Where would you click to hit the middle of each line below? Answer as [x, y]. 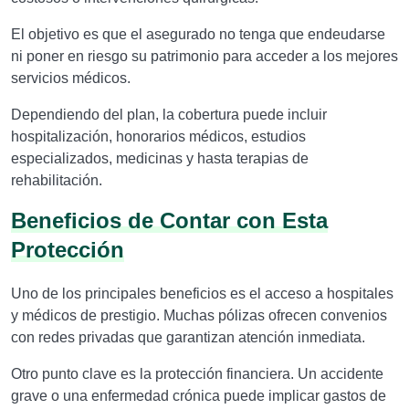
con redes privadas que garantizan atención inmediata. [188, 337]
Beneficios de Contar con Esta [169, 220]
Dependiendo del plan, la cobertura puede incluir [169, 115]
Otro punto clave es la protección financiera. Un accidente [197, 374]
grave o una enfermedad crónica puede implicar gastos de [199, 396]
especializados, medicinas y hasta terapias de [160, 158]
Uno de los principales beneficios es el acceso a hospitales [202, 294]
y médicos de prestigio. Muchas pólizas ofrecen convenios [199, 315]
